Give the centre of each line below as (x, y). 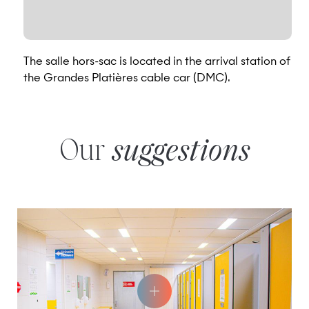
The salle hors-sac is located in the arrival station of (157, 62)
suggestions (180, 152)
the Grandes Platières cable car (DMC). (127, 79)
